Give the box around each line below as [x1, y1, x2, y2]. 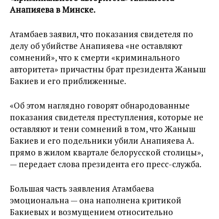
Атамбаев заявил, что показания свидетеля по [10, 28, 193, 40]
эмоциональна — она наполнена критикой [10, 195, 181, 206]
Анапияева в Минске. [10, 4, 95, 15]
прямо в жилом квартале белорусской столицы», [10, 147, 203, 158]
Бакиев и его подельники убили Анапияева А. [10, 135, 194, 146]
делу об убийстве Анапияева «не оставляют [10, 40, 182, 51]
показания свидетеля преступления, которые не [10, 111, 203, 123]
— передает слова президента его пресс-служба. [10, 158, 201, 170]
